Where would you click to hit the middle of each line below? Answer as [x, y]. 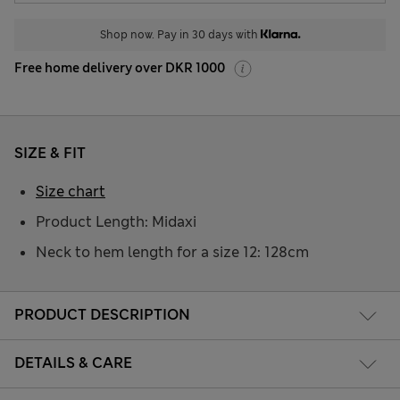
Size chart [71, 192]
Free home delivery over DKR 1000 [120, 68]
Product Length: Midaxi [116, 222]
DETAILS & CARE [73, 362]
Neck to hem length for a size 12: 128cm [172, 253]
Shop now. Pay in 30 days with [180, 35]
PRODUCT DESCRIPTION [102, 314]
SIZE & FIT [50, 154]
